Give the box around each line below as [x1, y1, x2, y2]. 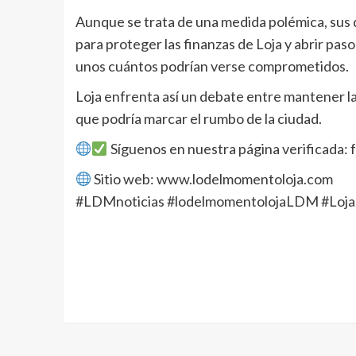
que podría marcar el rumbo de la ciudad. [75, 110, 322, 128]
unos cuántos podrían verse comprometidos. [75, 57, 349, 75]
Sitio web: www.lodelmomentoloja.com [91, 170, 333, 188]
